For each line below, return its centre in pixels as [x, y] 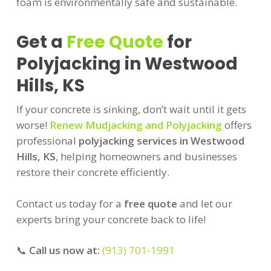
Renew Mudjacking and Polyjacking [135, 125]
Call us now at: [65, 250]
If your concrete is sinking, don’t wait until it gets [131, 109]
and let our [204, 203]
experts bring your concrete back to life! [111, 219]
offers [237, 125]
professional [47, 141]
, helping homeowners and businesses [146, 157]
